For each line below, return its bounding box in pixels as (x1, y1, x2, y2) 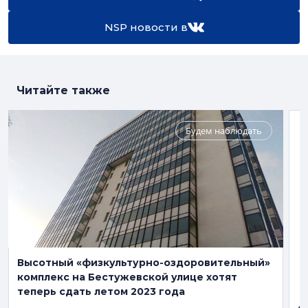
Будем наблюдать (186, 124, 262, 137)
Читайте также (16, 84, 110, 98)
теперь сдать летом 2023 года (17, 285, 185, 298)
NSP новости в (104, 21, 188, 34)
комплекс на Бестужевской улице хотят (17, 271, 237, 284)
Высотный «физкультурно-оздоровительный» (17, 256, 270, 269)
